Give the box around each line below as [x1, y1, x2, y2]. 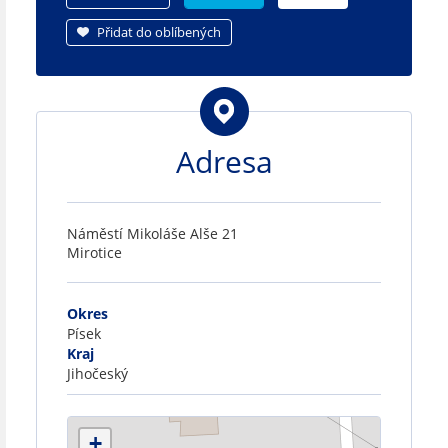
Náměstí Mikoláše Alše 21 [67, 223, 238, 243]
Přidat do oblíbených [97, 22, 221, 41]
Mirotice [67, 242, 122, 262]
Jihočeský [67, 363, 128, 383]
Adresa [175, 140, 273, 182]
